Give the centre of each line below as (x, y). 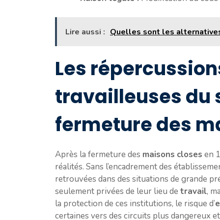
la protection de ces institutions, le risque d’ (135, 203)
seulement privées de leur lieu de (118, 191)
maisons (159, 154)
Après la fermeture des (99, 154)
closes (190, 154)
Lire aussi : (85, 32)
